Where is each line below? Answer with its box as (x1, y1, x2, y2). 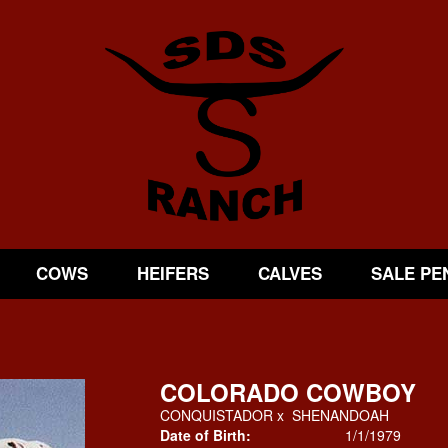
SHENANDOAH (291, 405, 389, 425)
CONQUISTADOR (159, 405, 273, 425)
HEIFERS (136, 261, 209, 285)
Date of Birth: (159, 425, 251, 445)
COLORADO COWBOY (159, 375, 416, 409)
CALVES (257, 261, 322, 285)
